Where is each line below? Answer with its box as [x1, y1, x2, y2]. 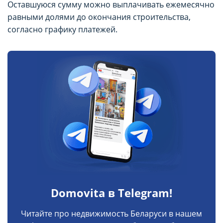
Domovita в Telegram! [51, 185, 172, 200]
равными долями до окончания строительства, [7, 11, 191, 22]
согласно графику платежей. [7, 23, 117, 35]
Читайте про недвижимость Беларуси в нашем [21, 208, 202, 219]
